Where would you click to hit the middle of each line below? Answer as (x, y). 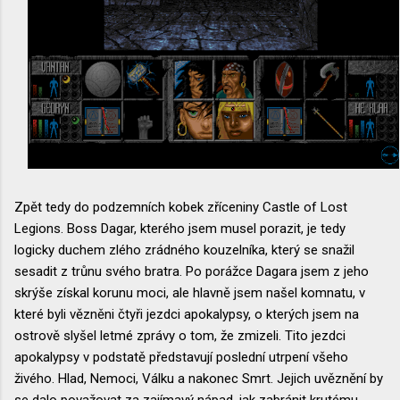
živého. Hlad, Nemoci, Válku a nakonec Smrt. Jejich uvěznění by (199, 378)
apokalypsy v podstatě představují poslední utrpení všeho (181, 357)
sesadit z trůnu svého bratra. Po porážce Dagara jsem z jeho (192, 271)
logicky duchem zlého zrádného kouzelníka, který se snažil (184, 250)
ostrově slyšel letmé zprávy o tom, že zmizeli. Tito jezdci (180, 335)
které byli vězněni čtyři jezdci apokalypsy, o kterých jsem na (187, 314)
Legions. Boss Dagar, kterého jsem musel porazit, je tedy (180, 228)
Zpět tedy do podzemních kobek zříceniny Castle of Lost (181, 207)
